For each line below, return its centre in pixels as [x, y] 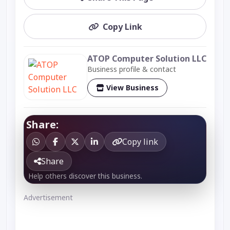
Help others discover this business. [85, 176]
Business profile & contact [132, 69]
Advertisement [48, 197]
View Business [132, 88]
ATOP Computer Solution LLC [147, 58]
